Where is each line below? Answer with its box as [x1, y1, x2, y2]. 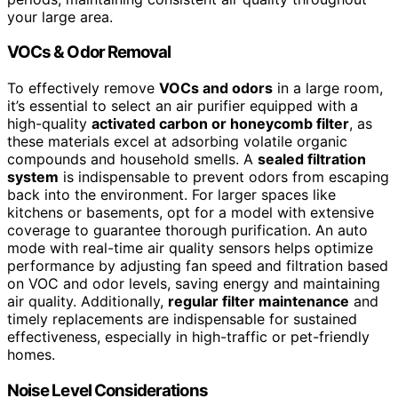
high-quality [7, 115, 92, 133]
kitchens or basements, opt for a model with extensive [7, 203, 374, 222]
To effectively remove [7, 79, 159, 98]
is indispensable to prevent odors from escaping [59, 168, 389, 187]
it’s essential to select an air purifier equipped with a [7, 97, 358, 115]
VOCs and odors [159, 79, 273, 98]
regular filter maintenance [168, 292, 349, 311]
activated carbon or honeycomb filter [92, 115, 349, 133]
